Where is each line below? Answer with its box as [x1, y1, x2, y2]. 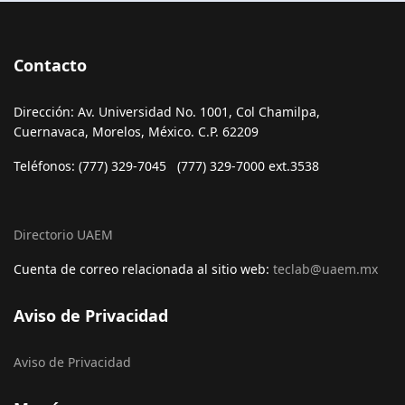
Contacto [14, 53, 87, 76]
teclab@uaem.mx [273, 259, 378, 278]
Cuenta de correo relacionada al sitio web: [14, 259, 273, 278]
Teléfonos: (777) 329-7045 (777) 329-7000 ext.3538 [14, 156, 319, 174]
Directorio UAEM [14, 225, 113, 243]
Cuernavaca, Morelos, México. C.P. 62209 [14, 122, 259, 140]
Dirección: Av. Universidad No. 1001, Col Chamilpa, [14, 102, 320, 120]
